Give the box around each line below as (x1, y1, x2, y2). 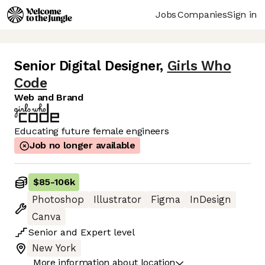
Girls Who (167, 58, 231, 75)
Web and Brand (14, 92, 83, 104)
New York (32, 243, 76, 254)
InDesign (190, 194, 231, 206)
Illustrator (93, 194, 141, 206)
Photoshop (32, 194, 84, 206)
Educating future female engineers (14, 125, 169, 137)
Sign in (227, 8, 257, 20)
